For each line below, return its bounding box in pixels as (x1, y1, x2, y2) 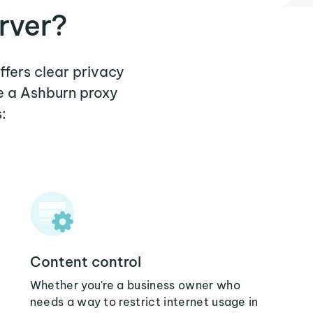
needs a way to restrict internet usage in (29, 295, 259, 309)
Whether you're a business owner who (29, 278, 240, 292)
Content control (29, 253, 141, 270)
